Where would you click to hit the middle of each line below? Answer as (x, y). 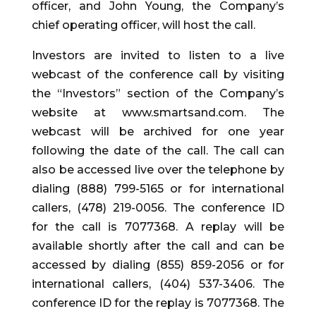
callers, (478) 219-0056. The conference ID (158, 208)
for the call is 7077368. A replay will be (158, 227)
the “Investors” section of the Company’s (158, 94)
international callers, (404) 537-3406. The (158, 284)
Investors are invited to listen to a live (158, 56)
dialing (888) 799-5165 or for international (158, 189)
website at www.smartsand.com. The (158, 113)
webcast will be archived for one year (158, 132)
